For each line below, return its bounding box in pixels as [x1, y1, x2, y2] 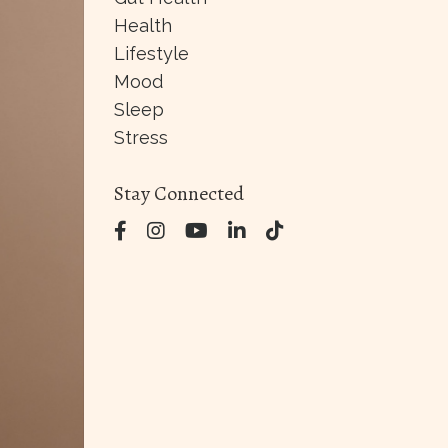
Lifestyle [113, 43, 189, 65]
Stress [113, 127, 168, 149]
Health [113, 15, 172, 37]
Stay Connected [113, 180, 244, 208]
